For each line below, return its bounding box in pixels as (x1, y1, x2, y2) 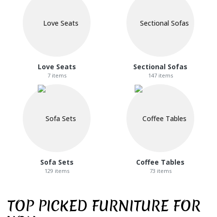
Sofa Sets (40, 157, 74, 167)
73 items (149, 167, 171, 174)
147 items (148, 71, 173, 79)
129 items (44, 167, 69, 174)
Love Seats (37, 62, 76, 71)
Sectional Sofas (133, 62, 187, 71)
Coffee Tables (136, 157, 185, 167)
